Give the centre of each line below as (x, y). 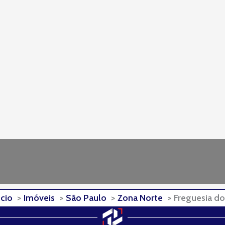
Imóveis (39, 198)
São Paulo (86, 198)
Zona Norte (140, 198)
